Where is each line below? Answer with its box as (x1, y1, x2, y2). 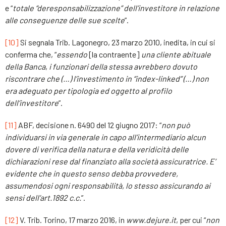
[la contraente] (87, 49, 141, 59)
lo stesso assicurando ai (124, 180, 210, 190)
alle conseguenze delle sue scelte (5, 15, 125, 25)
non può (161, 120, 190, 130)
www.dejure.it (126, 214, 176, 224)
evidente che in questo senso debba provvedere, (5, 168, 178, 178)
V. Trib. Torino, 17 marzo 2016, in (18, 214, 126, 224)
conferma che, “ (5, 49, 56, 59)
